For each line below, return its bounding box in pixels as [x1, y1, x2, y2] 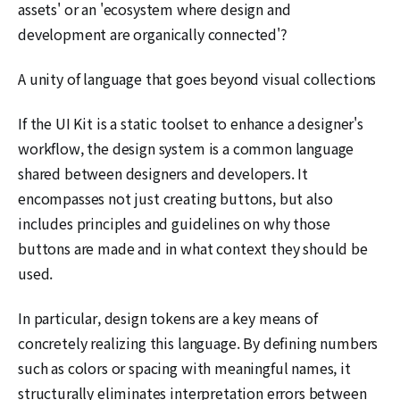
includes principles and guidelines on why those [18, 212, 330, 234]
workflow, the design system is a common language [18, 137, 354, 159]
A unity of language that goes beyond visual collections [18, 67, 377, 89]
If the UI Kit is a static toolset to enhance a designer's [18, 112, 363, 134]
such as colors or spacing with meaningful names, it [18, 356, 351, 379]
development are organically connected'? [18, 22, 287, 45]
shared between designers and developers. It [18, 162, 309, 184]
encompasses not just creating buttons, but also [18, 187, 333, 209]
